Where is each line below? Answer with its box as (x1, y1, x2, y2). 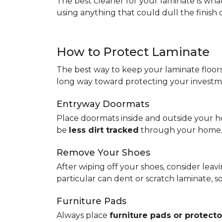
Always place (56, 211, 110, 220)
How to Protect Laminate (56, 45, 210, 59)
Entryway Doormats (56, 99, 149, 110)
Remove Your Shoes (56, 147, 150, 158)
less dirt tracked (69, 125, 139, 135)
